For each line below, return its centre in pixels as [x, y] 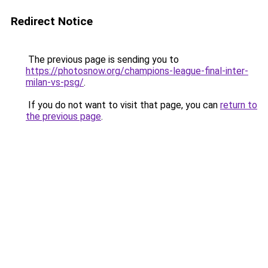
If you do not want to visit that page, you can [123, 105]
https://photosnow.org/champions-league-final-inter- [137, 71]
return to [239, 105]
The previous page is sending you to [102, 60]
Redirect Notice [52, 21]
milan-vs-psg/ [55, 82]
